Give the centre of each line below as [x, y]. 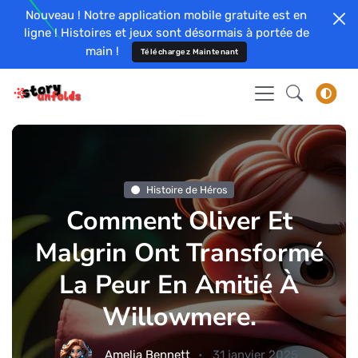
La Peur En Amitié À [179, 284]
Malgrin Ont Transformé [179, 253]
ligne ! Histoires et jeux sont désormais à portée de [166, 33]
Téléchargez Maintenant [189, 52]
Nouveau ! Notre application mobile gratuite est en [166, 15]
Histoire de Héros [187, 189]
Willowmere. [179, 316]
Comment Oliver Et [179, 221]
